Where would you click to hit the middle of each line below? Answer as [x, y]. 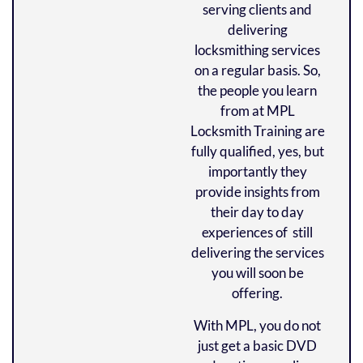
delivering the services [257, 253]
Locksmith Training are [257, 131]
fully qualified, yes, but [257, 152]
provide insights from [257, 192]
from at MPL [257, 111]
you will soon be [257, 273]
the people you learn [257, 91]
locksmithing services [257, 50]
